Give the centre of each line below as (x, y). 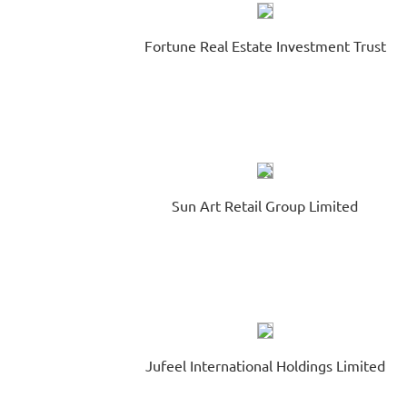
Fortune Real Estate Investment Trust (265, 45)
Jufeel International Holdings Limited (265, 365)
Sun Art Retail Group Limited (265, 205)
